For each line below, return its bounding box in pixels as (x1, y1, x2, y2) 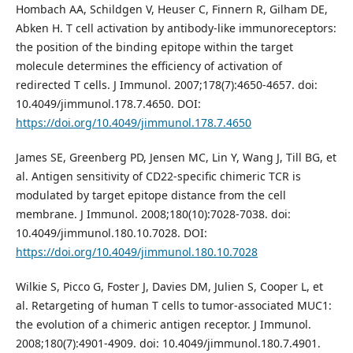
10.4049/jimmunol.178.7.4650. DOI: (15, 95, 201, 111)
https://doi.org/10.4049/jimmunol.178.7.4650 (15, 114, 251, 130)
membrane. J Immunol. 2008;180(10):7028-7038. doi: (15, 206, 291, 221)
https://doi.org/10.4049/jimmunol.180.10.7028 (15, 243, 258, 259)
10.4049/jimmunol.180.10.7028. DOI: (15, 225, 207, 240)
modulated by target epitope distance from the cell (15, 187, 286, 203)
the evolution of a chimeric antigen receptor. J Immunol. (15, 316, 311, 332)
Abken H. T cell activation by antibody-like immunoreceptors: (15, 20, 336, 35)
